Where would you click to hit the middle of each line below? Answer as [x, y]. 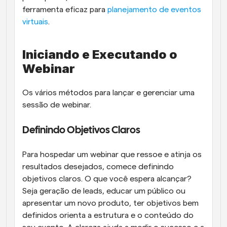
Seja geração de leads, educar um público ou [104, 191]
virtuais [35, 22]
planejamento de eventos [154, 10]
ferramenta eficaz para [65, 10]
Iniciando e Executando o [100, 54]
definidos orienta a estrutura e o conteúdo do [108, 215]
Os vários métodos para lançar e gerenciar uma [108, 93]
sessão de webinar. [57, 105]
